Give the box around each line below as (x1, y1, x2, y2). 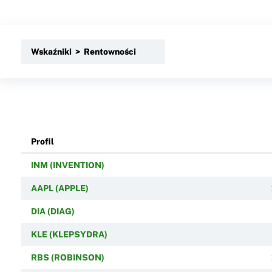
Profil (30, 136, 54, 146)
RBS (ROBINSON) (30, 252, 104, 262)
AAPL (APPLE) (30, 183, 89, 193)
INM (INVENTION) (30, 160, 104, 170)
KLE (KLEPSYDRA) (30, 229, 107, 239)
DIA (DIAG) (30, 206, 75, 216)
